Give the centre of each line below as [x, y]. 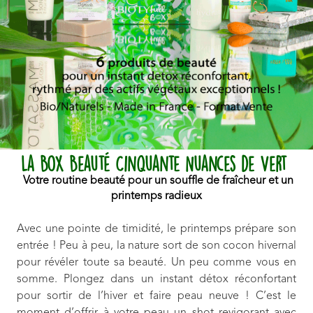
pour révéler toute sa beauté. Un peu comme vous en [156, 263]
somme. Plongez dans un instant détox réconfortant [156, 279]
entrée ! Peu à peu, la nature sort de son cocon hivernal [156, 246]
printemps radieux [156, 196]
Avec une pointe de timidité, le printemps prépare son [156, 229]
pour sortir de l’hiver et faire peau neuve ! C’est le [156, 296]
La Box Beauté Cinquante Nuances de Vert [156, 164]
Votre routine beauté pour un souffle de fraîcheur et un [158, 181]
